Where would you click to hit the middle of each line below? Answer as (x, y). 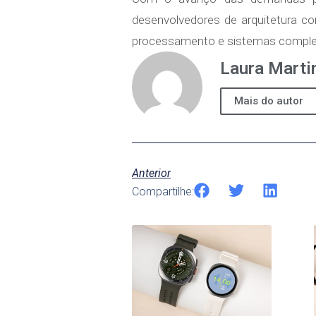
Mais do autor (269, 101)
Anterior (151, 174)
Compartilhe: (163, 192)
